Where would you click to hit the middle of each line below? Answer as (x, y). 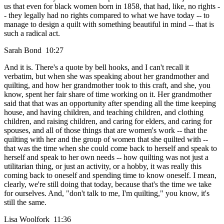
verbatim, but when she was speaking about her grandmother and (106, 76)
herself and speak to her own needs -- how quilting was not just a (106, 157)
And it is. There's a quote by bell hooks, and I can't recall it (96, 67)
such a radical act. (32, 33)
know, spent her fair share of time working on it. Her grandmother (108, 94)
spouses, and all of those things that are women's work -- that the (105, 130)
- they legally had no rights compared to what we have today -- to (107, 15)
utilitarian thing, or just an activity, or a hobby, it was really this (103, 166)
